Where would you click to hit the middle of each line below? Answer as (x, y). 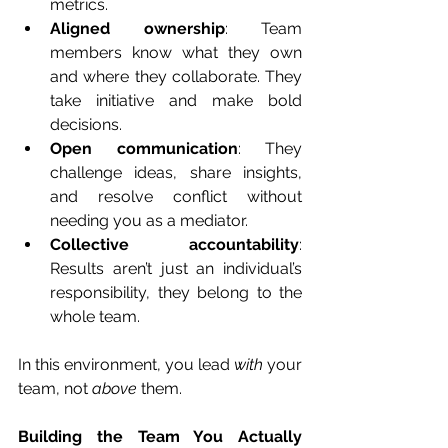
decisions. (86, 125)
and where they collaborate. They (176, 77)
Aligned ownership (137, 29)
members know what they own (176, 53)
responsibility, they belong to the (176, 293)
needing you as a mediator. (149, 221)
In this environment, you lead (126, 365)
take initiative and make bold (176, 101)
